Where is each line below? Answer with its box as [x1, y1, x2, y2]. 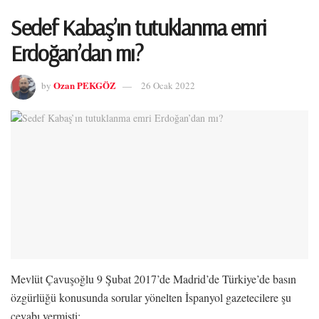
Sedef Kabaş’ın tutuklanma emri [11, 13, 266, 41]
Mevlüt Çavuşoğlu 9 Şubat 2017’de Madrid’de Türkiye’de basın [11, 271, 296, 286]
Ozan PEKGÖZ [53, 78, 116, 93]
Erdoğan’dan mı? [11, 38, 143, 67]
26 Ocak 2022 [141, 79, 195, 93]
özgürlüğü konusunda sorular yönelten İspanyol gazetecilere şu [11, 289, 291, 305]
